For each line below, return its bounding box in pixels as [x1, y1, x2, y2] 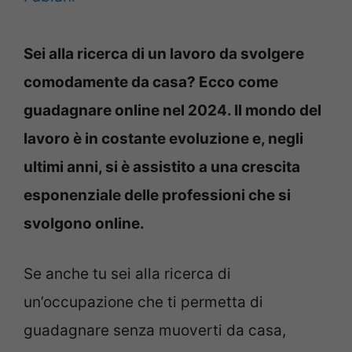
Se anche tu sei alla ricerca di [24, 265, 231, 284]
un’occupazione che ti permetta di [24, 293, 263, 312]
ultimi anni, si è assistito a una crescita [24, 157, 300, 176]
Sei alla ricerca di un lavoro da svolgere [24, 44, 304, 63]
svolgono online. [24, 214, 145, 233]
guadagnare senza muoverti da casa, [24, 321, 286, 340]
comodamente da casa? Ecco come [24, 72, 278, 91]
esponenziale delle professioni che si [24, 185, 291, 204]
